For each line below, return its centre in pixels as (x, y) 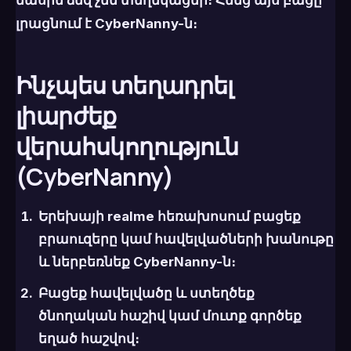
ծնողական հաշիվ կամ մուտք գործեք (170, 315)
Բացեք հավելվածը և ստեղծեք (146, 293)
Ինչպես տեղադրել (125, 85)
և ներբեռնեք (85, 262)
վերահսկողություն (127, 146)
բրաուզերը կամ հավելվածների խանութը (186, 239)
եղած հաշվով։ (89, 338)
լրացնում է (55, 23)
